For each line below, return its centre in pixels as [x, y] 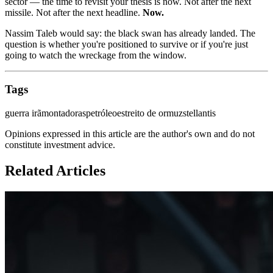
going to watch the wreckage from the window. [96, 55]
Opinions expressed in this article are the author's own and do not [130, 134]
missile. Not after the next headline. [74, 12]
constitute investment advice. [60, 145]
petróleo [101, 113]
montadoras [64, 113]
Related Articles [55, 170]
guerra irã [23, 113]
